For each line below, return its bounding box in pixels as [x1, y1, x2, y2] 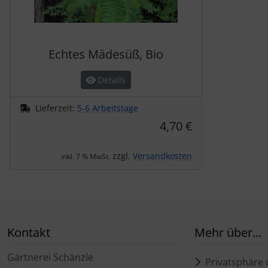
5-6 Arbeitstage [77, 102, 138, 114]
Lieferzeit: [35, 102, 77, 114]
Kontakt [7, 224, 50, 240]
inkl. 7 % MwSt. [61, 151, 110, 162]
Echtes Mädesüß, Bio [48, 45, 163, 62]
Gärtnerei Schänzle [7, 250, 93, 264]
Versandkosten [133, 150, 192, 162]
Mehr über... [194, 224, 261, 240]
